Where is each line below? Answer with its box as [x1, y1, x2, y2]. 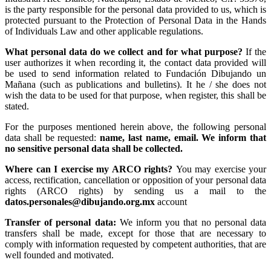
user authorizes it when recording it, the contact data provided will [5, 57, 266, 68]
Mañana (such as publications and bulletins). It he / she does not [5, 79, 266, 90]
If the [245, 46, 267, 57]
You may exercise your [175, 163, 266, 174]
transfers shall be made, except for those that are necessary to [5, 227, 266, 238]
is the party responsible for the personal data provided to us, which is [5, 4, 266, 15]
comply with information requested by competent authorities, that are [5, 238, 266, 249]
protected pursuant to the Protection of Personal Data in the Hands [5, 15, 266, 25]
